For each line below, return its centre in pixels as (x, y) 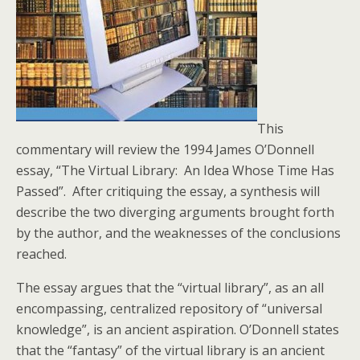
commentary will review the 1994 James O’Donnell (167, 149)
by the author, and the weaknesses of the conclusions (178, 233)
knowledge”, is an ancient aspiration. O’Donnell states (178, 329)
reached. (41, 254)
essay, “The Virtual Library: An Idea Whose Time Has (175, 170)
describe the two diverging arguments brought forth (175, 212)
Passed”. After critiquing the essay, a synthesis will (168, 191)
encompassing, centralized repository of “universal (169, 309)
